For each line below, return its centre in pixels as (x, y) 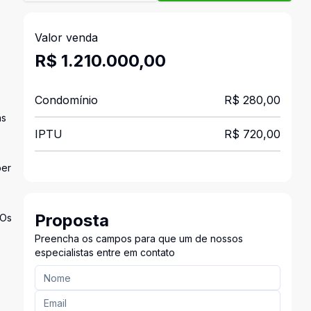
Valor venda (66, 37)
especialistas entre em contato (104, 252)
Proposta (72, 220)
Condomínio (66, 100)
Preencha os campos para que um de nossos (138, 238)
